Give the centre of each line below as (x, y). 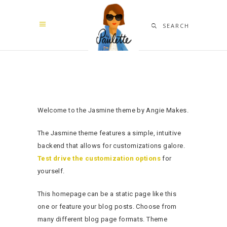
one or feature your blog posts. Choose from (107, 206)
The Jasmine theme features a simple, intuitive (109, 133)
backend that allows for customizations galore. (111, 145)
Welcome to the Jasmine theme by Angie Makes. (113, 110)
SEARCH (176, 26)
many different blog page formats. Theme (103, 219)
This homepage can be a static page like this (107, 194)
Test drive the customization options (99, 158)
